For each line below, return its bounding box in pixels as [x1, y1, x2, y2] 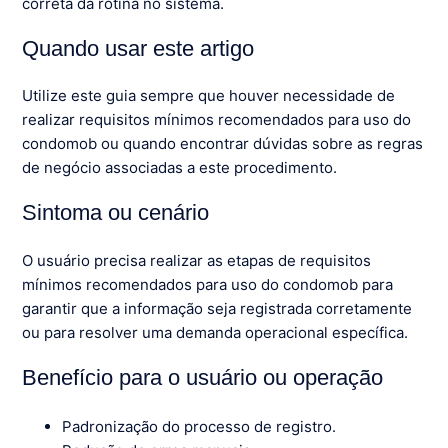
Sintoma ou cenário [22, 200, 210, 226]
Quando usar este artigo [22, 36, 255, 62]
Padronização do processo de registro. [62, 416, 337, 436]
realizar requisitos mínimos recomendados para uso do [22, 110, 412, 130]
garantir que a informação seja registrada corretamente [22, 298, 413, 318]
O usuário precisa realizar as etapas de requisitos [22, 250, 372, 270]
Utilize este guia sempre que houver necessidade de [22, 86, 396, 106]
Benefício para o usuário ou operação [22, 364, 384, 390]
